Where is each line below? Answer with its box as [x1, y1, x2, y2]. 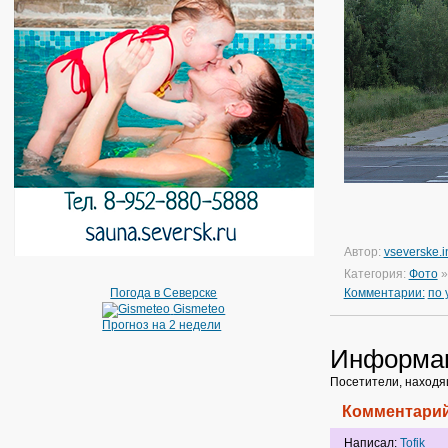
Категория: [343, 267, 409, 281]
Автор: [343, 245, 384, 259]
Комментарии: [343, 286, 425, 300]
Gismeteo [173, 302, 226, 317]
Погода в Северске [110, 286, 218, 300]
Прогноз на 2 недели [102, 318, 222, 332]
